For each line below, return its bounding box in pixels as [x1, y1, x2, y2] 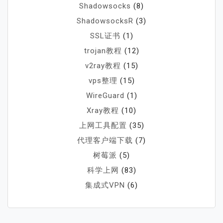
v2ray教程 [85, 61, 121, 71]
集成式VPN [85, 181, 125, 190]
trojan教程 [84, 46, 122, 56]
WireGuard [86, 91, 124, 101]
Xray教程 [87, 106, 119, 115]
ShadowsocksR [77, 16, 133, 26]
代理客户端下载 [77, 136, 133, 145]
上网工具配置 [79, 121, 127, 130]
